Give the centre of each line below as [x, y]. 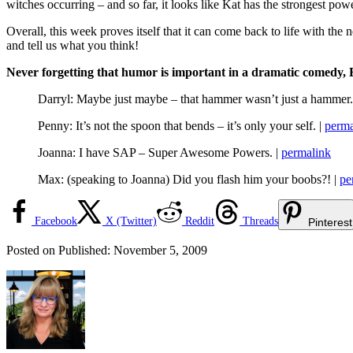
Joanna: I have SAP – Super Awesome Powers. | [160, 152]
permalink [306, 152]
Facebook [56, 221]
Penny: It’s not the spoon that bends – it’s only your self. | [181, 125]
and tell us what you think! [72, 45]
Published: [86, 250]
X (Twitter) [131, 221]
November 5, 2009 [160, 250]
